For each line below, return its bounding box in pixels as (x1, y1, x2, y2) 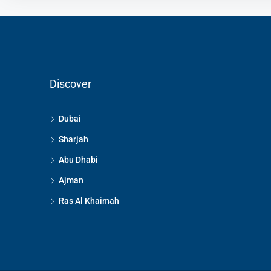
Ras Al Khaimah (59, 196, 119, 206)
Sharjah (59, 134, 88, 144)
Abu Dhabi (59, 155, 98, 165)
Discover (50, 77, 91, 90)
